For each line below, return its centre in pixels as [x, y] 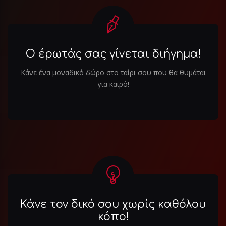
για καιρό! [113, 84]
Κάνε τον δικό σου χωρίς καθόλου [113, 205]
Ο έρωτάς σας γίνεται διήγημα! [113, 54]
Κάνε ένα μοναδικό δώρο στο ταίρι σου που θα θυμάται [113, 73]
